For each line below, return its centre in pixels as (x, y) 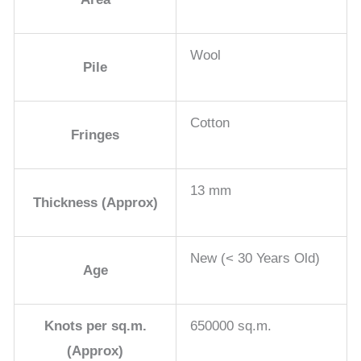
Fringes (95, 135)
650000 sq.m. (231, 326)
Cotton (210, 123)
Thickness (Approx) (95, 203)
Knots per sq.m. (95, 326)
